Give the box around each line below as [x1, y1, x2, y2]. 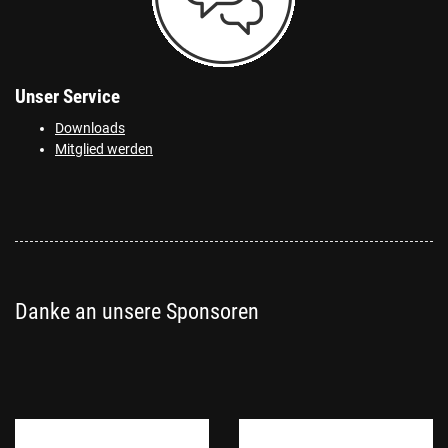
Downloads [55, 119, 125, 137]
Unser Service [15, 85, 120, 108]
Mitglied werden [55, 140, 153, 158]
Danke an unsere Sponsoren [15, 298, 259, 324]
